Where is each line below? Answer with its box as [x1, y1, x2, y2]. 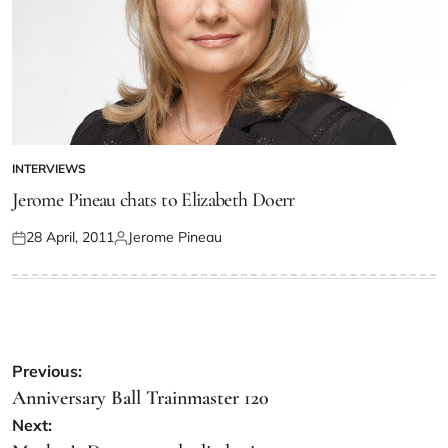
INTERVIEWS [12, 161, 86, 177]
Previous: [12, 361, 82, 382]
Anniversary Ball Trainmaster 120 [12, 386, 269, 411]
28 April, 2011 [26, 228, 114, 247]
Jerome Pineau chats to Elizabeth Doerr [12, 188, 295, 213]
